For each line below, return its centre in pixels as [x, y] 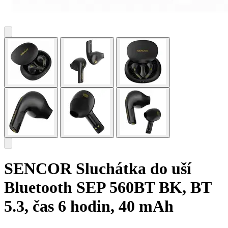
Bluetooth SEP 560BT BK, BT [108, 188]
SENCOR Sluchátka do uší [98, 169]
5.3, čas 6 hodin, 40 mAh [89, 206]
